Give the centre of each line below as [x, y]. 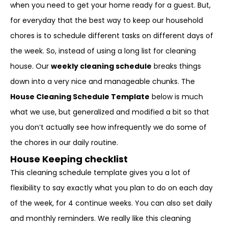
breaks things [176, 66]
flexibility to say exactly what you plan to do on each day [111, 188]
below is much [176, 97]
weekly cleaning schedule [101, 66]
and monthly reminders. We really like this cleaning [101, 218]
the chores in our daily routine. [64, 142]
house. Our [31, 66]
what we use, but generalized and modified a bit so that [110, 112]
